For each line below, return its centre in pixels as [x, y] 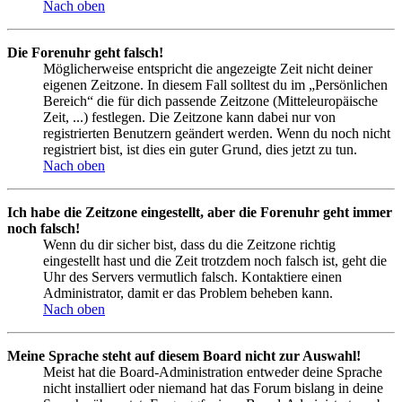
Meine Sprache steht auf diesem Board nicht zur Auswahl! [184, 356]
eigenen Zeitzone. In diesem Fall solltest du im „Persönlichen [215, 85]
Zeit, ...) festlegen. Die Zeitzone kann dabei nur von [189, 118]
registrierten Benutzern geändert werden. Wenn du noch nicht [217, 134]
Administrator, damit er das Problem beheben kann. [188, 293]
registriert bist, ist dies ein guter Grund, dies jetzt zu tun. [200, 150]
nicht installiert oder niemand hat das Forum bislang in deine [213, 389]
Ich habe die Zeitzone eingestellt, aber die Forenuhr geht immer [200, 213]
